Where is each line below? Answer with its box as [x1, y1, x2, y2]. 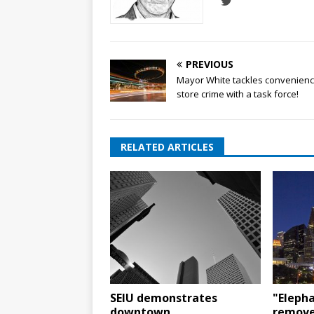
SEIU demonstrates [110, 289, 217, 306]
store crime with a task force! [177, 87, 299, 100]
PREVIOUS [186, 57, 233, 71]
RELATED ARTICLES [121, 139, 214, 153]
